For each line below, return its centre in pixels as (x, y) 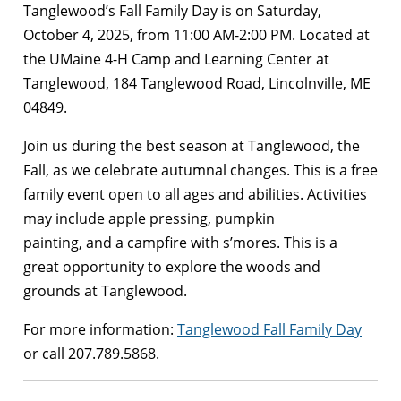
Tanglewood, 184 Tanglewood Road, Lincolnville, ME (197, 83)
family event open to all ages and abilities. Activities (195, 194)
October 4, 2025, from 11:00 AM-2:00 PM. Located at (196, 34)
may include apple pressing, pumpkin (149, 218)
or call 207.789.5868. (91, 353)
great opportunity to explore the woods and (172, 266)
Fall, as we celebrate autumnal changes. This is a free (200, 170)
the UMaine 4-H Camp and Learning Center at (176, 59)
